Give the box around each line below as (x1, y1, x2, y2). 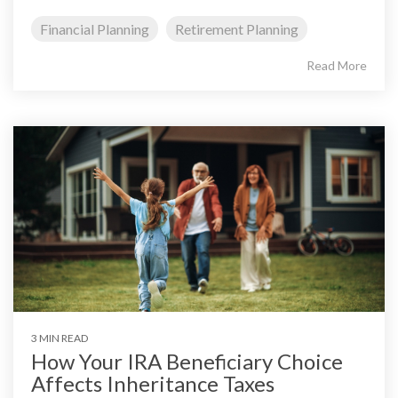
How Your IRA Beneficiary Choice (31, 347, 343, 374)
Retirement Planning (175, 20, 298, 37)
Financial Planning (40, 20, 149, 37)
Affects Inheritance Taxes (31, 370, 275, 396)
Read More (306, 57, 367, 73)
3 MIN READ (31, 330, 88, 345)
